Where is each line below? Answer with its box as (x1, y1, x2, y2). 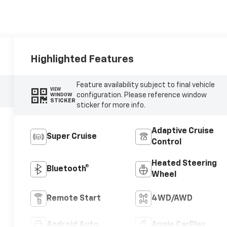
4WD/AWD (151, 194, 193, 203)
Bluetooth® (47, 165, 90, 173)
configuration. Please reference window (76, 91, 207, 99)
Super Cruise (47, 132, 97, 141)
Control (151, 138, 181, 146)
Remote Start (47, 194, 101, 203)
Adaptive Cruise (151, 127, 214, 135)
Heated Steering (151, 159, 217, 168)
